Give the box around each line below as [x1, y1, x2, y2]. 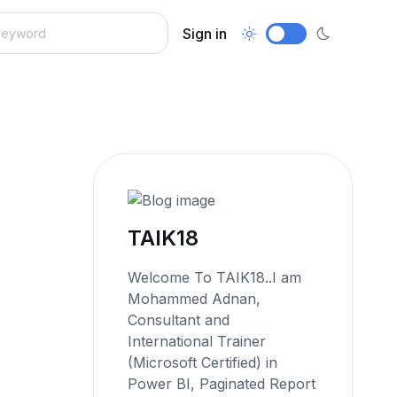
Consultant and [128, 310, 230, 329]
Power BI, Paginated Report [128, 374, 316, 393]
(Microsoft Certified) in [128, 353, 278, 371]
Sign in [183, 24, 228, 43]
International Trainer [128, 331, 267, 350]
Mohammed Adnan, [128, 289, 261, 307]
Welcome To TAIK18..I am [128, 268, 302, 286]
